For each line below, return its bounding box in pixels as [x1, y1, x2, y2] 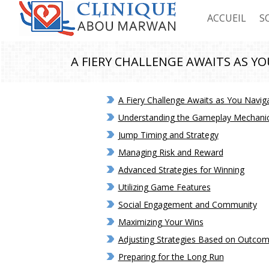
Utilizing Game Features [118, 181, 211, 193]
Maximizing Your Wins [118, 216, 204, 228]
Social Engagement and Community [118, 199, 257, 210]
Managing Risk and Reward [118, 147, 223, 158]
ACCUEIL [207, 11, 246, 25]
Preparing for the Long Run [118, 251, 224, 262]
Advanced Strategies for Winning [118, 164, 244, 175]
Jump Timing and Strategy [118, 129, 219, 141]
